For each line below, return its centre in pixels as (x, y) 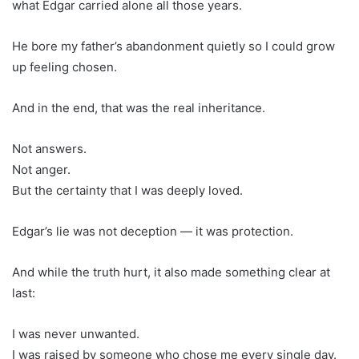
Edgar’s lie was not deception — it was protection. (153, 231)
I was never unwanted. (76, 333)
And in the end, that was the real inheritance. (139, 107)
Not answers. (49, 148)
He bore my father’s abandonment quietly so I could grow (173, 46)
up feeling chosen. (65, 67)
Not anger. (41, 169)
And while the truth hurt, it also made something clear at (171, 272)
